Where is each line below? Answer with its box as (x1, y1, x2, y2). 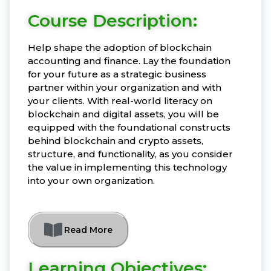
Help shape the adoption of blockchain (28, 41, 212, 53)
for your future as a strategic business (28, 68, 206, 80)
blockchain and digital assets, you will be (28, 108, 219, 120)
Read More (64, 224, 113, 235)
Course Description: (28, 10, 197, 31)
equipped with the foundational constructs (28, 121, 230, 133)
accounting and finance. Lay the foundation (28, 54, 230, 67)
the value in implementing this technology (28, 161, 227, 173)
